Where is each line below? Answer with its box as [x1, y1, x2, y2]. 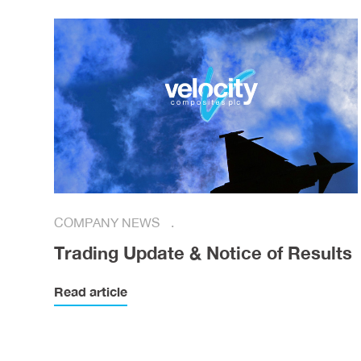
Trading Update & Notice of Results [54, 242, 353, 264]
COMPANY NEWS [54, 214, 164, 231]
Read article [54, 284, 128, 301]
